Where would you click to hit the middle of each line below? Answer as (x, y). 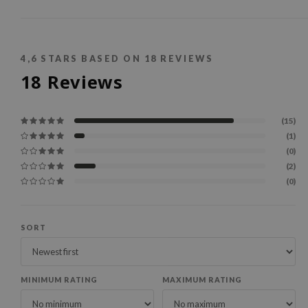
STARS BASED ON (91, 59)
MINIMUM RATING (59, 280)
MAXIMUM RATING (202, 280)
